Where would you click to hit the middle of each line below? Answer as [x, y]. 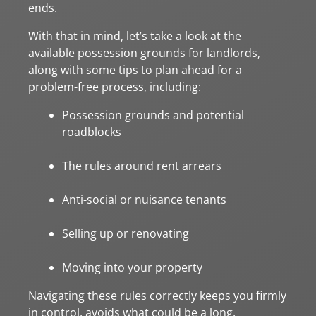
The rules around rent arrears [142, 165]
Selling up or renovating [126, 233]
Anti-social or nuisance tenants [144, 199]
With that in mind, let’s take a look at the [135, 36]
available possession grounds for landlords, [144, 53]
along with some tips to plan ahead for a [135, 69]
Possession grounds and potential [153, 115]
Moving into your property [132, 267]
